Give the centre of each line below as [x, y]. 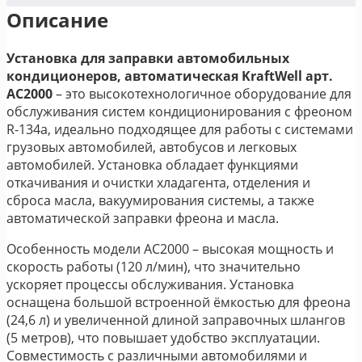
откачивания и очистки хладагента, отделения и [158, 182]
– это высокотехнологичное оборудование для [202, 93]
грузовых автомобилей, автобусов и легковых [152, 147]
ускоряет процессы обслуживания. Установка [150, 284]
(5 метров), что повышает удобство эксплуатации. [163, 337]
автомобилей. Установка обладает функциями [152, 164]
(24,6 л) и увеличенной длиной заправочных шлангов [176, 320]
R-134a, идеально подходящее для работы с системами [180, 129]
